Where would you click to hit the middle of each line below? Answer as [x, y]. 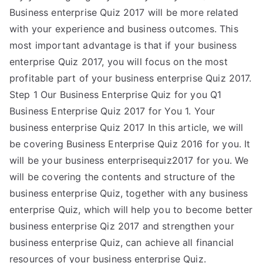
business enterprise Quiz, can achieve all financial [122, 242]
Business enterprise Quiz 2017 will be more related [124, 12]
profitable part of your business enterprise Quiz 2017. [131, 78]
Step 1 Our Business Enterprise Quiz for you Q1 [116, 95]
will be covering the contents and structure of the [122, 177]
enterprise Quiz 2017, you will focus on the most [119, 62]
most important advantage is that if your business [123, 45]
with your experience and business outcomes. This [124, 29]
